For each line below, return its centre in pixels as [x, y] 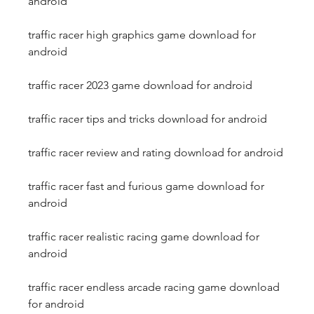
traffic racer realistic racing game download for [144, 237]
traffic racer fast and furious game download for [146, 186]
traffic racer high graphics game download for [142, 35]
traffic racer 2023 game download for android [140, 85]
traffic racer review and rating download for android [156, 152]
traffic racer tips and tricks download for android [148, 119]
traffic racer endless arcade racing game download [154, 287]
